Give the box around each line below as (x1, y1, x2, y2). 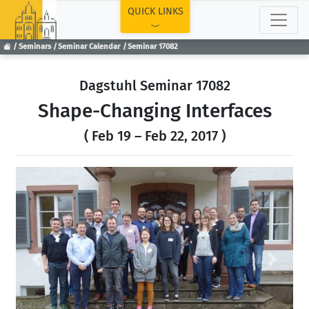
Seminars (18, 42, 51, 52)
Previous (35, 259, 78, 273)
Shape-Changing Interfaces (37, 99, 272, 122)
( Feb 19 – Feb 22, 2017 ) (83, 128, 226, 144)
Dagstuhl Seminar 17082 (79, 77, 230, 94)
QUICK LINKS (127, 6, 183, 17)
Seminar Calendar (58, 42, 121, 52)
